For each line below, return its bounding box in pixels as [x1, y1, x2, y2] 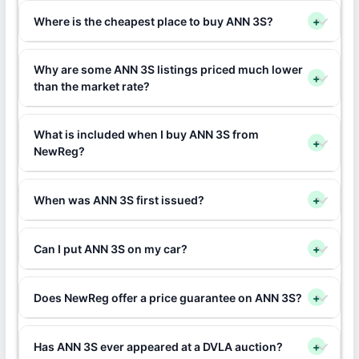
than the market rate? [33, 79, 150, 93]
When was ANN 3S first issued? [33, 192, 204, 207]
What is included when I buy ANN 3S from [33, 127, 259, 141]
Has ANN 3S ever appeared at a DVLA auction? [33, 339, 283, 353]
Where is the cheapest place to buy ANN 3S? [33, 14, 273, 28]
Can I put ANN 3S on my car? [33, 241, 188, 256]
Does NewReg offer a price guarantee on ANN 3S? [33, 290, 302, 305]
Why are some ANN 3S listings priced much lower [33, 63, 303, 76]
